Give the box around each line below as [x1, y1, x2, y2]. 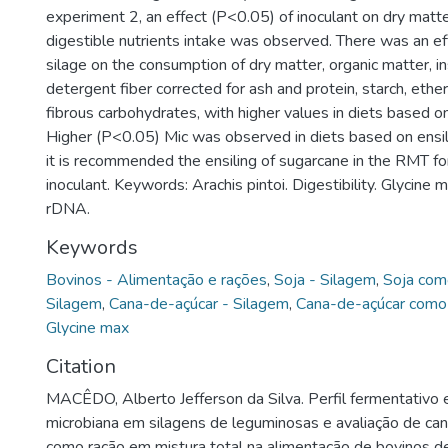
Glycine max [46, 317, 129, 339]
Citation [46, 353, 116, 380]
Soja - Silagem [274, 269, 376, 291]
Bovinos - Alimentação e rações [46, 269, 267, 291]
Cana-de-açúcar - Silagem [109, 293, 289, 315]
